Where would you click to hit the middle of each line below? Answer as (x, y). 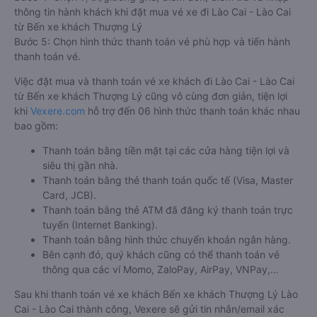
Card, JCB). (69, 195)
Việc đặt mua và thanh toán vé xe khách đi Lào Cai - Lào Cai (154, 81)
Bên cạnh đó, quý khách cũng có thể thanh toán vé (161, 255)
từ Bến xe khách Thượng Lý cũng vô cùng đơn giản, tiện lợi (151, 96)
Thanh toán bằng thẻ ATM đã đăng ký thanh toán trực (168, 210)
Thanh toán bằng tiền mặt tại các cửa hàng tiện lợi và (166, 151)
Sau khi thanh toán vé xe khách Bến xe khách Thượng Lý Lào (156, 294)
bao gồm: (36, 126)
